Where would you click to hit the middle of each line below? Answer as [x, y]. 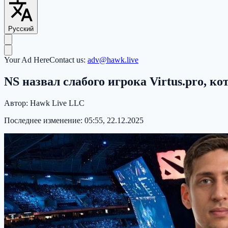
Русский [21, 29]
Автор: [17, 103]
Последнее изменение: [44, 120]
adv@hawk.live [113, 60]
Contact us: [68, 60]
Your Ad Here [27, 60]
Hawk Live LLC [57, 103]
